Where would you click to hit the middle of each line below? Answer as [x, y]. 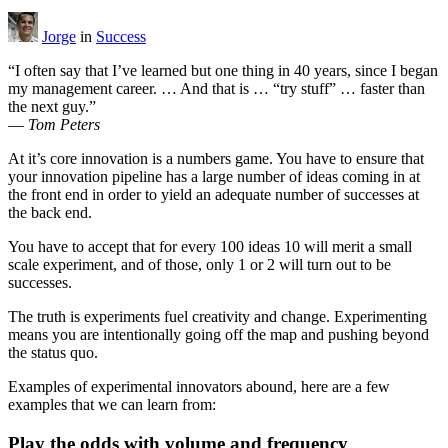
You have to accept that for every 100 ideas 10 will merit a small [210, 246]
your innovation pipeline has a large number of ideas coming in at [214, 176]
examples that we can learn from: [112, 404]
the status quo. [53, 352]
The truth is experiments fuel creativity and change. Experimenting [217, 316]
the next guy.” [52, 106]
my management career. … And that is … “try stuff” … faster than [216, 88]
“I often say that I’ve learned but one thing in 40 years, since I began [223, 70]
